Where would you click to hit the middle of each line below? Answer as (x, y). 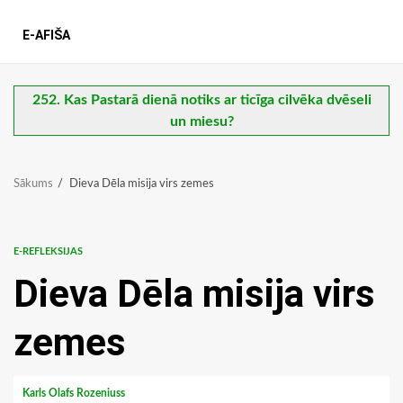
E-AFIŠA (46, 36)
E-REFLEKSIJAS (48, 252)
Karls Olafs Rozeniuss (75, 394)
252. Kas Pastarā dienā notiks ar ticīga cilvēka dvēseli (201, 100)
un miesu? (201, 122)
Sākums (33, 184)
